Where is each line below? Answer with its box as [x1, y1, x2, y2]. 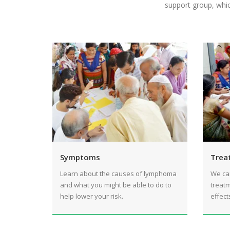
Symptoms [60, 152, 100, 163]
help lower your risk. [60, 191, 123, 201]
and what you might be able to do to [60, 180, 171, 190]
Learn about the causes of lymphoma [60, 169, 177, 179]
